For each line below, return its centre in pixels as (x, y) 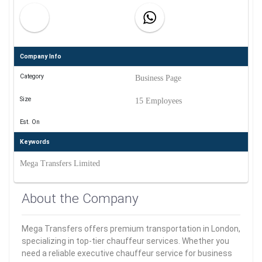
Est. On (30, 122)
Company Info (40, 56)
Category (32, 76)
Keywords (35, 142)
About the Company (80, 199)
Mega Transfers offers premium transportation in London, (131, 229)
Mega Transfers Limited (60, 163)
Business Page (158, 78)
